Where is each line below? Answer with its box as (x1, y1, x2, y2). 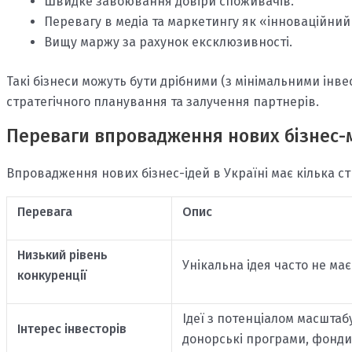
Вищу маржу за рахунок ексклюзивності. (44, 35, 292, 50)
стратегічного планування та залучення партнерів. (6, 94, 319, 110)
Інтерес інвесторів (16, 321, 126, 337)
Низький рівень (16, 247, 108, 263)
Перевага (16, 204, 72, 220)
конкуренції (16, 268, 87, 284)
